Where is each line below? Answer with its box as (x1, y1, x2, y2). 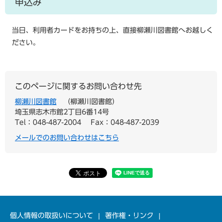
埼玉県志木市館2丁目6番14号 (15, 109, 109, 115)
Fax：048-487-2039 (91, 119, 159, 126)
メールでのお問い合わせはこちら (15, 134, 119, 141)
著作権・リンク (105, 212, 154, 219)
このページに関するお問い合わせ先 (15, 82, 142, 90)
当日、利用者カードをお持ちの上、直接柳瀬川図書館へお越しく (12, 27, 213, 34)
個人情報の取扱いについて (10, 212, 93, 219)
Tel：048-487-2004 (15, 119, 81, 126)
